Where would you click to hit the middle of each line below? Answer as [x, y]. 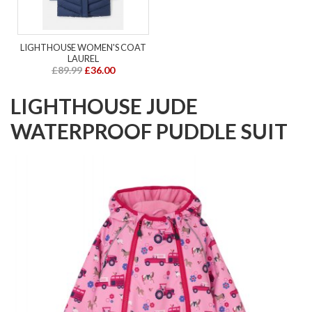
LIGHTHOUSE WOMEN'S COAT [83, 47]
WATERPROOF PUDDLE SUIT [149, 131]
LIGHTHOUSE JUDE [104, 106]
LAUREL [83, 58]
